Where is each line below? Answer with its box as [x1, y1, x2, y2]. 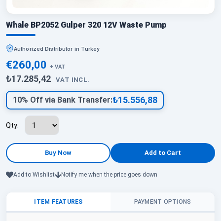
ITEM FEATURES [34, 198, 83, 205]
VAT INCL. [56, 75, 90, 83]
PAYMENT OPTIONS [134, 198, 191, 205]
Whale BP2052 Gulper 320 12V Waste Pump [6, 20, 167, 30]
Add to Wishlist [13, 171, 55, 179]
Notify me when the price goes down [61, 171, 157, 179]
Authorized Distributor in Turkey [14, 45, 100, 52]
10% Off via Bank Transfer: [12, 95, 112, 105]
